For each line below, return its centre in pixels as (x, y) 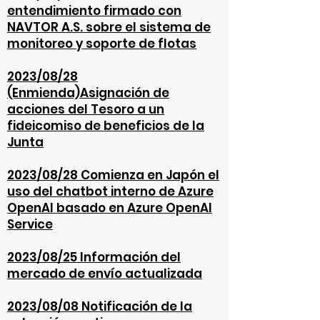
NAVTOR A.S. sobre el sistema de (109, 27)
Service (30, 224)
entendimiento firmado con (94, 11)
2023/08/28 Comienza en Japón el (113, 175)
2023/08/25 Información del (94, 257)
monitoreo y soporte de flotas (102, 44)
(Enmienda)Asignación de (88, 93)
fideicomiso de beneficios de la (106, 126)
